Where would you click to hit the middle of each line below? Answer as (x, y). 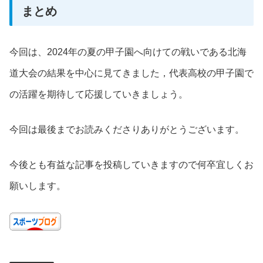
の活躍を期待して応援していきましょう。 (99, 94)
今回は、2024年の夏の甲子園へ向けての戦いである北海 (128, 52)
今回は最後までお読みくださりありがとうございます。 (127, 129)
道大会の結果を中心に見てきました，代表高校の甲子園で (131, 73)
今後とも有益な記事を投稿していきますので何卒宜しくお (131, 164)
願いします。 (38, 186)
